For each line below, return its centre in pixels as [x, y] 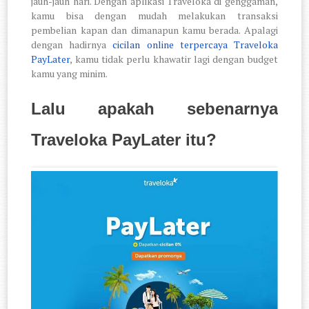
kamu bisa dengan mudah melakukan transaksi [154, 16]
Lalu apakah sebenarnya [154, 109]
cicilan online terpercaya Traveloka [195, 45]
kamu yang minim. [70, 74]
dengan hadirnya [72, 45]
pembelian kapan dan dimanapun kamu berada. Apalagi [154, 30]
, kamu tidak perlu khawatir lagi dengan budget [174, 59]
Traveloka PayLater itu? [124, 140]
